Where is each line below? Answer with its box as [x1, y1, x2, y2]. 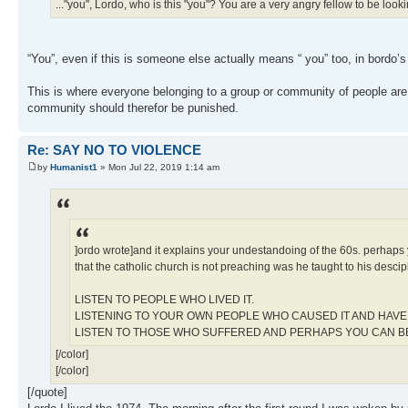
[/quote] [27, 384, 67, 399]
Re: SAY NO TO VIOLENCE [27, 141, 201, 158]
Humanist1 [50, 162, 97, 173]
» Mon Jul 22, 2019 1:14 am [97, 162, 219, 173]
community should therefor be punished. [27, 100, 239, 115]
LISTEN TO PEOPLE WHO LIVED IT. [75, 292, 254, 306]
